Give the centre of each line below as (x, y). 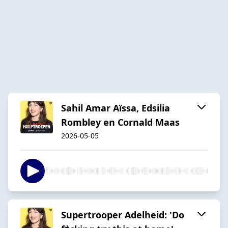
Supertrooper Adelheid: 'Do (123, 215)
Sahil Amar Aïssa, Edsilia (116, 108)
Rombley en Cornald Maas (120, 122)
